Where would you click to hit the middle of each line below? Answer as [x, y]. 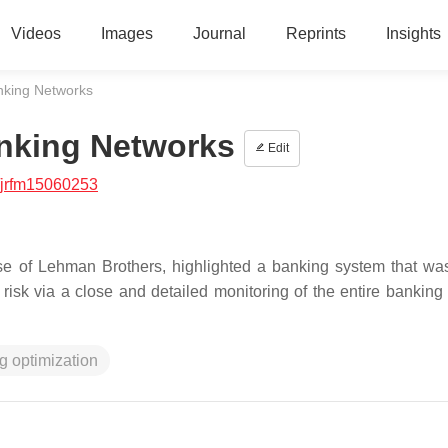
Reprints [315, 33]
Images [126, 33]
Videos [35, 33]
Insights [413, 33]
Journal [219, 33]
